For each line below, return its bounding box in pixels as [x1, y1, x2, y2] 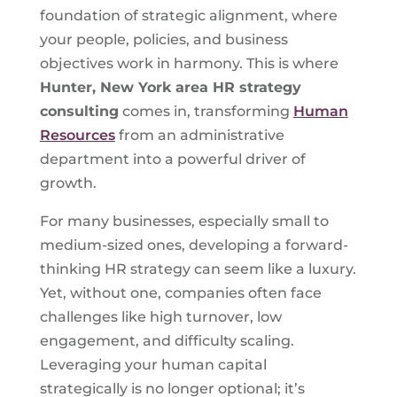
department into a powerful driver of [39, 151, 306, 167]
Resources [39, 127, 115, 144]
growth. [39, 175, 97, 191]
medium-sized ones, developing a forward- [39, 237, 348, 253]
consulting [39, 103, 119, 120]
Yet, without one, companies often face [39, 284, 322, 301]
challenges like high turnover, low [39, 308, 282, 325]
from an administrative [114, 127, 284, 144]
